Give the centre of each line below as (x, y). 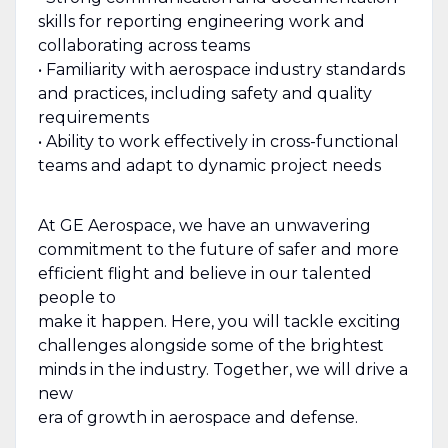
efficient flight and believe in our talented (204, 273)
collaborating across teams (143, 45)
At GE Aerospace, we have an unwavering (204, 225)
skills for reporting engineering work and (201, 21)
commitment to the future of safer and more (218, 249)
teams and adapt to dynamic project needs (209, 165)
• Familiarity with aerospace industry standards (221, 69)
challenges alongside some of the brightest (210, 345)
